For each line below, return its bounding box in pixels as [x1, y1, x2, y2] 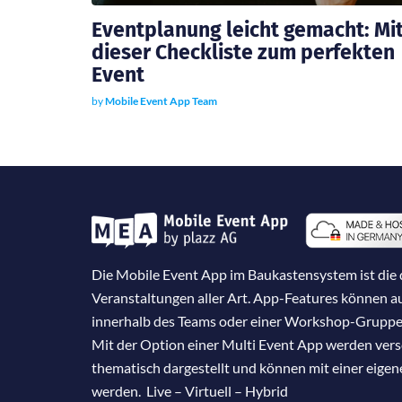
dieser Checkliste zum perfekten [92, 39, 395, 65]
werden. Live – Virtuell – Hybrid [92, 381, 288, 399]
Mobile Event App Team [105, 93, 217, 108]
